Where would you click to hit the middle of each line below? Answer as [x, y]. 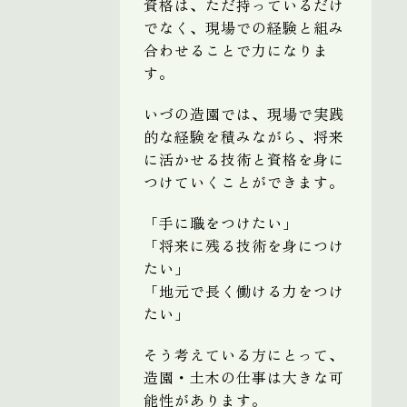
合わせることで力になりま [236, 50]
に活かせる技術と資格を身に [244, 159]
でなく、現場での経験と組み [244, 27]
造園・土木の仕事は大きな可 [244, 377]
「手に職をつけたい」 [221, 222]
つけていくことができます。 [244, 181]
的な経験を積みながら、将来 [244, 136]
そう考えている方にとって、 [244, 354]
